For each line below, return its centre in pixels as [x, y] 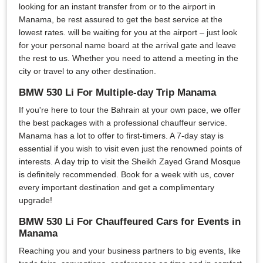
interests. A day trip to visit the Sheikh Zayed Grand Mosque [130, 161]
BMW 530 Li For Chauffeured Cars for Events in [130, 222]
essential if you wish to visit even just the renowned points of [130, 149]
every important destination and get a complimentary [117, 187]
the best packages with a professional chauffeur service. [123, 123]
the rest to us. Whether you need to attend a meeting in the [129, 58]
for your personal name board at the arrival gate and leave [127, 45]
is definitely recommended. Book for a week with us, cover [127, 174]
